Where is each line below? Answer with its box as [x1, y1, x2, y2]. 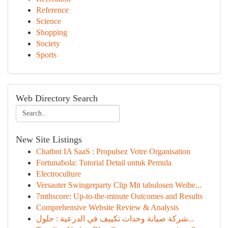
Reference [36, 6, 69, 14]
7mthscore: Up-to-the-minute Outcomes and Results [36, 192, 203, 201]
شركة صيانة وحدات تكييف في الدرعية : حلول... [188, 214, 194, 223]
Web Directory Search [16, 93, 98, 103]
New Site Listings [16, 134, 82, 145]
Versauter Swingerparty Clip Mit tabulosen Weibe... [36, 181, 202, 189]
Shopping [36, 28, 67, 37]
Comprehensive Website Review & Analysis [36, 203, 179, 212]
